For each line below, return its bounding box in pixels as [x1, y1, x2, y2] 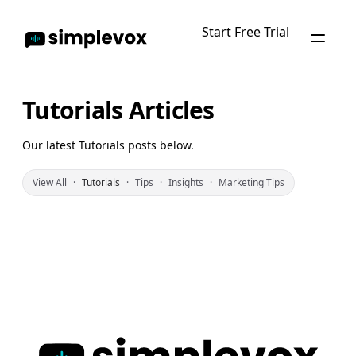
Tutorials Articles [22, 94, 215, 126]
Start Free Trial [202, 23, 289, 41]
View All [33, 176, 67, 189]
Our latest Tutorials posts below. [22, 137, 194, 153]
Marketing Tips [219, 176, 284, 189]
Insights [168, 176, 203, 189]
